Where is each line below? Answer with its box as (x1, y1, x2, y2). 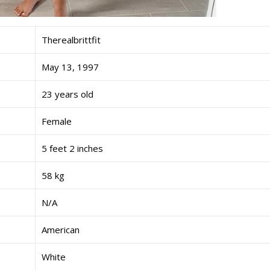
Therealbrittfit (42, 34, 101, 46)
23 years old (42, 88, 93, 101)
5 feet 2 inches (42, 142, 103, 155)
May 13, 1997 (42, 61, 99, 74)
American (42, 224, 80, 236)
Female (42, 115, 72, 128)
